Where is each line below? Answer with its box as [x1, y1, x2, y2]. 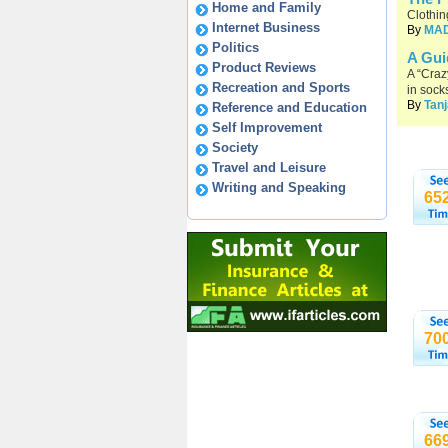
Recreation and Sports [212, 80, 350, 95]
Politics [212, 40, 259, 55]
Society [212, 140, 258, 155]
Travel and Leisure [212, 160, 326, 175]
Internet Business [212, 20, 320, 35]
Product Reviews [212, 60, 316, 75]
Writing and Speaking [212, 180, 346, 195]
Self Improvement [212, 120, 322, 135]
